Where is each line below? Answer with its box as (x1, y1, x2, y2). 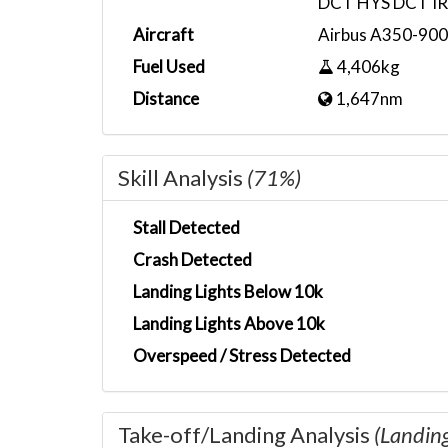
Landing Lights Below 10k (133, 281, 323, 302)
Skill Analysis (118, 164, 247, 191)
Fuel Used (133, 56, 205, 77)
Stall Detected (133, 217, 240, 238)
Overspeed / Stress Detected (133, 345, 351, 366)
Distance (133, 88, 199, 109)
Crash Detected (133, 249, 252, 270)
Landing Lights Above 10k (133, 313, 325, 334)
